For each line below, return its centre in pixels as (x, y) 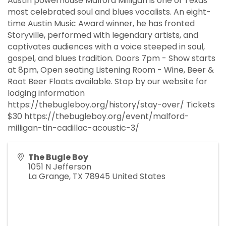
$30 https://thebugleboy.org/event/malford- (98, 117)
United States (139, 177)
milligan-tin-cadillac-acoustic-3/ (73, 128)
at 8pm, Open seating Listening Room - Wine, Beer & (111, 70)
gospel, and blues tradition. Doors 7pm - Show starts (111, 59)
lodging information (46, 93)
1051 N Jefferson (60, 167)
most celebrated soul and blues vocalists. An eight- (109, 12)
